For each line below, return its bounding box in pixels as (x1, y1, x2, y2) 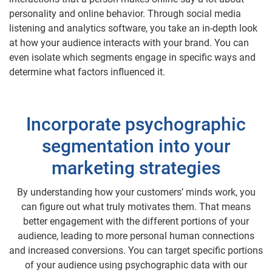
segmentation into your (41, 135, 231, 157)
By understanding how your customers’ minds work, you (16, 186, 256, 198)
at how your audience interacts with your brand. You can (9, 36, 249, 49)
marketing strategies (52, 157, 220, 178)
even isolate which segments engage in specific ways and (9, 51, 256, 63)
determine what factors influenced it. (9, 66, 165, 78)
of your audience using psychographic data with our (25, 259, 247, 271)
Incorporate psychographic (26, 113, 246, 135)
